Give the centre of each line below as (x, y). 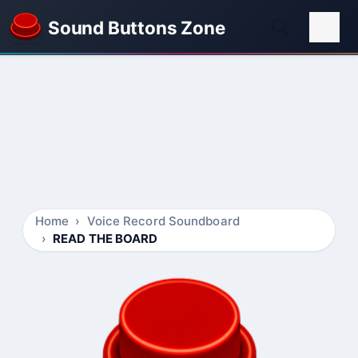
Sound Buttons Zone (137, 27)
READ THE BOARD (105, 239)
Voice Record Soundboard (163, 221)
